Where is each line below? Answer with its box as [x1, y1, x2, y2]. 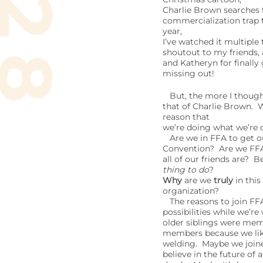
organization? [162, 186, 219, 196]
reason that [162, 112, 210, 122]
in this [232, 175, 261, 186]
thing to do [162, 164, 209, 175]
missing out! [162, 68, 214, 79]
